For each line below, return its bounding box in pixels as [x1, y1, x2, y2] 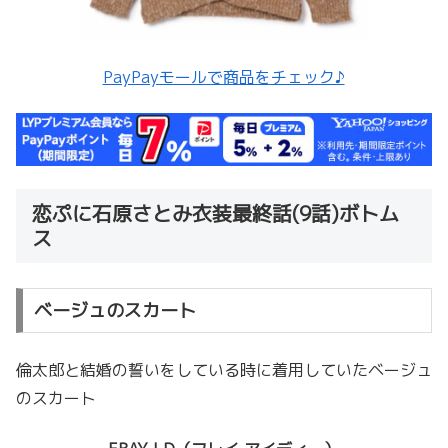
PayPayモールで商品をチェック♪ [102, 65, 345, 88]
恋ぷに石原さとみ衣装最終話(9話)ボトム [32, 198, 399, 227]
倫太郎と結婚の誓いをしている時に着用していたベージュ [16, 359, 432, 382]
